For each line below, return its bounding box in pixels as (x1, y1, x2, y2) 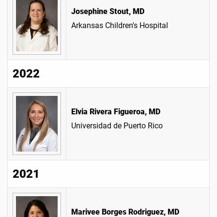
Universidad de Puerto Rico (71, 121, 163, 130)
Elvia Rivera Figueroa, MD (71, 107, 160, 116)
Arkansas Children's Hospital (71, 21, 168, 30)
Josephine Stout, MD (71, 7, 144, 16)
